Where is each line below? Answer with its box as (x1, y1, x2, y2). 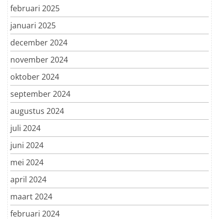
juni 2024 (10, 139, 44, 151)
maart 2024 (10, 191, 52, 202)
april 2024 (10, 174, 46, 185)
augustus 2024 (10, 105, 64, 116)
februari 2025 (10, 2, 60, 14)
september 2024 (10, 88, 70, 99)
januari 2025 (10, 20, 56, 31)
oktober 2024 (10, 71, 59, 82)
